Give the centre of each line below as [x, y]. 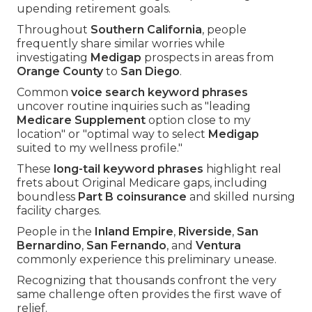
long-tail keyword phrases [128, 169]
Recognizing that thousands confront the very [147, 281]
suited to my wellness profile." [100, 148]
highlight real [242, 169]
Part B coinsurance [132, 197]
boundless [47, 197]
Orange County [60, 72]
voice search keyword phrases [159, 93]
